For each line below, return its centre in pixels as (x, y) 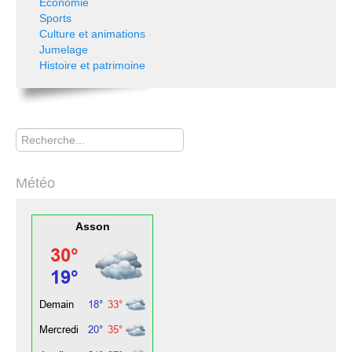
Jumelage (64, 49)
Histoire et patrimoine (92, 65)
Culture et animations (92, 34)
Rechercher (45, 128)
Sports (55, 18)
